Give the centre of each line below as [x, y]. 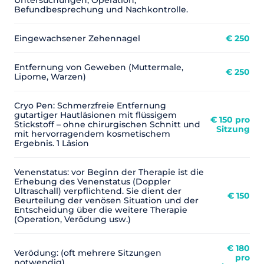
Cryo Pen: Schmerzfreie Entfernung [90, 105]
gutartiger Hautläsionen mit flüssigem [95, 115]
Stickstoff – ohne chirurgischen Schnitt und [107, 124]
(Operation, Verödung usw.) [72, 219]
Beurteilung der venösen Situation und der [106, 200]
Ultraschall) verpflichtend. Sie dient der [98, 191]
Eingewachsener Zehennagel [77, 38]
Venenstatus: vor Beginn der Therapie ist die [109, 172]
